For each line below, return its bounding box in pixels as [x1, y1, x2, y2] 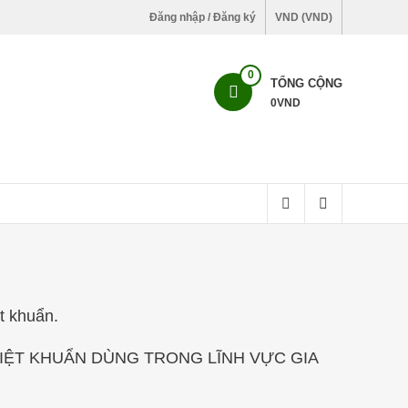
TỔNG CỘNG [270, 76, 342, 90]
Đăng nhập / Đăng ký [149, 11, 256, 24]
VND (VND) [275, 11, 332, 24]
